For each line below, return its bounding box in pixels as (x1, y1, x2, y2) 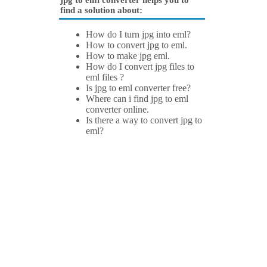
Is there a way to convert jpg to (86, 115, 202, 126)
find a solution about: (60, 5, 142, 15)
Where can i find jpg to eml (86, 94, 188, 104)
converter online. (86, 104, 149, 115)
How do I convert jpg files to (86, 61, 194, 72)
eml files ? (86, 72, 124, 83)
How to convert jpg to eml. (86, 40, 187, 51)
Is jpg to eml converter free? (86, 83, 191, 94)
